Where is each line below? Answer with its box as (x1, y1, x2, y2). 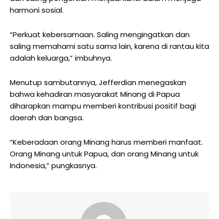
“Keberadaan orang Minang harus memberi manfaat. (10, 136, 203, 147)
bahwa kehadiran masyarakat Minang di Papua (10, 88, 180, 99)
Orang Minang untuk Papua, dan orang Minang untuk (10, 148, 198, 159)
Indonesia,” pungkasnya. (10, 160, 97, 171)
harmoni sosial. (10, 4, 64, 15)
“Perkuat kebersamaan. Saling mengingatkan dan (10, 29, 190, 40)
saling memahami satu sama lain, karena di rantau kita (10, 41, 209, 51)
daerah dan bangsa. (10, 112, 84, 123)
